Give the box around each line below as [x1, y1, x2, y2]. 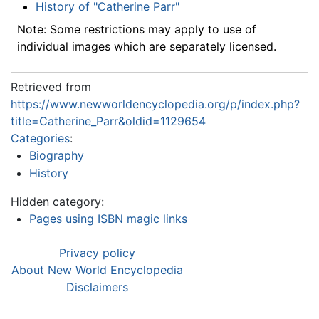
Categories [11, 130, 70, 145]
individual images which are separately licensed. [17, 38, 276, 53]
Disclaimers [66, 280, 128, 295]
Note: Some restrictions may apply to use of [17, 21, 256, 36]
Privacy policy [59, 246, 135, 261]
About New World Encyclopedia [11, 263, 183, 278]
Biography [28, 147, 84, 162]
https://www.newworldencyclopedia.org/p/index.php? [11, 96, 300, 111]
